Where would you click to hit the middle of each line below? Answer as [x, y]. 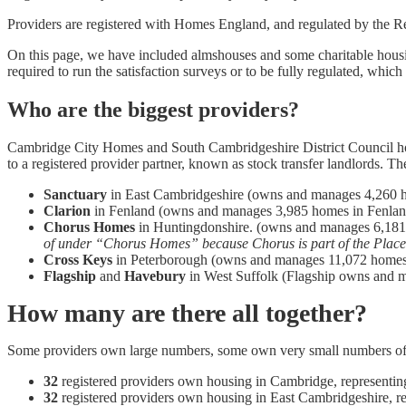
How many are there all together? [187, 314]
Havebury [155, 276]
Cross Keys [78, 260]
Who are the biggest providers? [153, 109]
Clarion [67, 211]
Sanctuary [75, 195]
